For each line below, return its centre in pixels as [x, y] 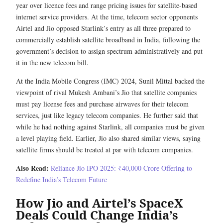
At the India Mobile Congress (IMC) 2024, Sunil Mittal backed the [110, 81]
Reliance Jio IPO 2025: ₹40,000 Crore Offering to [121, 168]
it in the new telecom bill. [52, 62]
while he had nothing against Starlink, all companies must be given [110, 127]
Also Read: [32, 168]
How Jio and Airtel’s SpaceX [100, 203]
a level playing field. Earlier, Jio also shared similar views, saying [108, 138]
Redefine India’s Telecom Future [61, 179]
